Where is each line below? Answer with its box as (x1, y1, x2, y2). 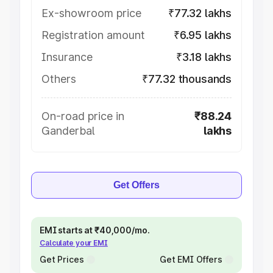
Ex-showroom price (41, 7, 141, 19)
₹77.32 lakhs (168, 7, 232, 19)
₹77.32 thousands (141, 73, 232, 85)
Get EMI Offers (159, 254, 222, 264)
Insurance (41, 51, 93, 63)
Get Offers (113, 180, 160, 190)
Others (41, 73, 76, 85)
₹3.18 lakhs (175, 51, 232, 63)
